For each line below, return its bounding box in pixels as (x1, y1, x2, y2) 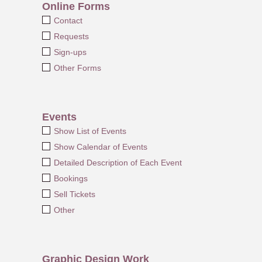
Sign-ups (53, 47, 87, 57)
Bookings (53, 173, 88, 183)
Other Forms (53, 63, 101, 73)
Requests (53, 31, 89, 41)
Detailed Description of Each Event (53, 157, 182, 167)
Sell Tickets (53, 189, 95, 199)
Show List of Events (53, 126, 126, 136)
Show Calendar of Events (53, 142, 147, 151)
